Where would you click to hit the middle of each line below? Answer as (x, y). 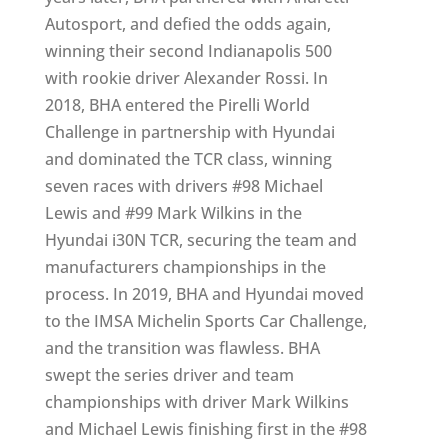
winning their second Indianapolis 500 (188, 50)
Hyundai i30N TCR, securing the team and (200, 239)
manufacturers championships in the (185, 266)
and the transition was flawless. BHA (182, 347)
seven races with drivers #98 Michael (183, 185)
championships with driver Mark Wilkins (196, 401)
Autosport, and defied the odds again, (187, 23)
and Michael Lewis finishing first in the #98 (205, 428)
